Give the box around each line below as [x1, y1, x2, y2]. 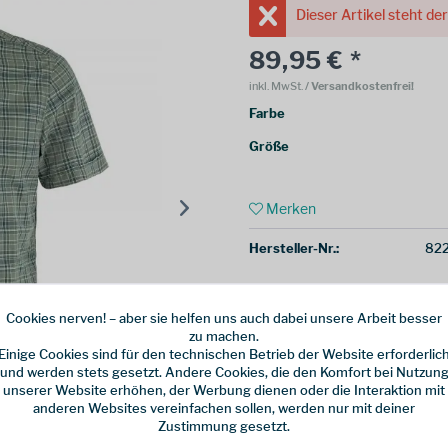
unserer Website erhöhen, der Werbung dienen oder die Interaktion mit [3, 381, 445, 397]
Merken [265, 200, 316, 217]
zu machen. [189, 327, 259, 343]
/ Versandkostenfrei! [304, 79, 414, 93]
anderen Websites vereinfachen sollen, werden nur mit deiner [33, 399, 415, 415]
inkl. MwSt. [248, 79, 305, 93]
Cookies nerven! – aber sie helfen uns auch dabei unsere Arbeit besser [6, 309, 442, 325]
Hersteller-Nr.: [248, 240, 339, 256]
